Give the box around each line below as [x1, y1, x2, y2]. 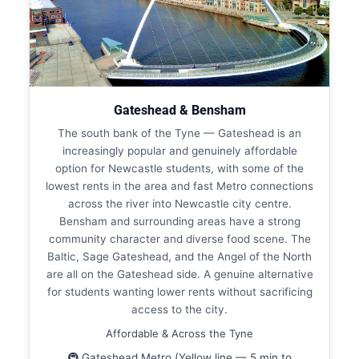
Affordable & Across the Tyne [106, 326, 253, 340]
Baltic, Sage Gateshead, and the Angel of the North [47, 249, 312, 263]
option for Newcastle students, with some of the [55, 161, 304, 175]
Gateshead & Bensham [113, 102, 246, 118]
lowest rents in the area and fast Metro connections [46, 179, 313, 192]
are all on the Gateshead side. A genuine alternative [46, 267, 313, 280]
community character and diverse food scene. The [48, 232, 311, 245]
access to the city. [131, 302, 228, 316]
